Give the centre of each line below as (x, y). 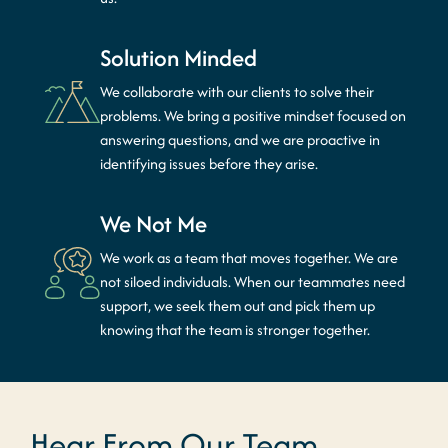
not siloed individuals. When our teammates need (252, 281)
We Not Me (153, 223)
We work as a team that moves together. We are (249, 257)
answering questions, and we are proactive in (240, 139)
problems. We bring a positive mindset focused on (253, 115)
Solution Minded (178, 57)
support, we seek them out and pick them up (237, 305)
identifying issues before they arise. (209, 163)
